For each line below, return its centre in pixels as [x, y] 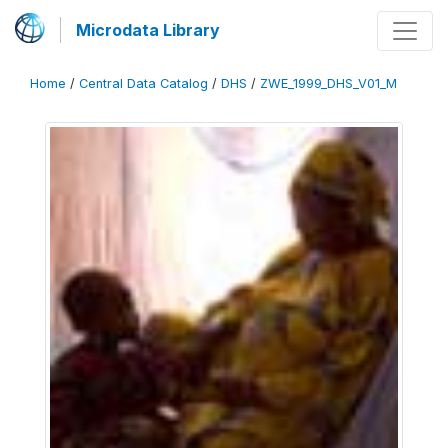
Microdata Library [148, 30]
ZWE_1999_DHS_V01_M [328, 83]
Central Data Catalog [143, 83]
